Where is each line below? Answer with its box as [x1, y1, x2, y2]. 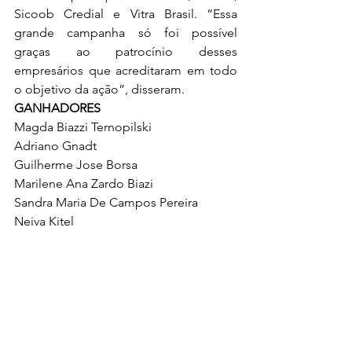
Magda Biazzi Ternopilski [14, 119, 152, 134]
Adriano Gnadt [14, 137, 97, 153]
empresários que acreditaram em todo [14, 62, 237, 78]
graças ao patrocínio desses [14, 43, 237, 59]
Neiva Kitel [14, 213, 74, 229]
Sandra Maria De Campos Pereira [14, 194, 198, 210]
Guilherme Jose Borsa [14, 156, 137, 172]
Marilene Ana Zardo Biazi [14, 175, 153, 191]
